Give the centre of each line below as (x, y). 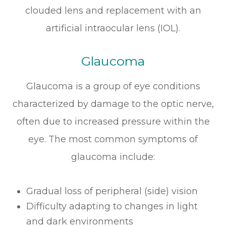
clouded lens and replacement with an (113, 11)
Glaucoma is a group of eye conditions (113, 87)
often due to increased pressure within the (113, 122)
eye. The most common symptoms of (113, 139)
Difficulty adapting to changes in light (112, 207)
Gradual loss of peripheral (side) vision (112, 191)
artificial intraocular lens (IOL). (113, 29)
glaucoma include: (113, 157)
